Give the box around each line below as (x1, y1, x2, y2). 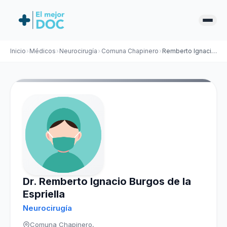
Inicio (10, 47, 26, 55)
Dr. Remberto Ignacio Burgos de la (23, 175, 191, 187)
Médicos (29, 47, 56, 55)
